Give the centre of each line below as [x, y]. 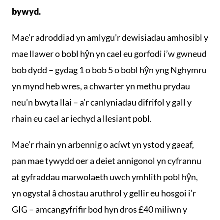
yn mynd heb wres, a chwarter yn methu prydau [101, 86]
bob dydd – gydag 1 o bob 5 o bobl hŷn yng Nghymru [109, 70]
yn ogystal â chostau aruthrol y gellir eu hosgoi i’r [104, 193]
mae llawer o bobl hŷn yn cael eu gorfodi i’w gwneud [109, 54]
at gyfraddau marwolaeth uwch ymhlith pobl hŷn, [105, 177]
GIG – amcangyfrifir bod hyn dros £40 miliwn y [99, 209]
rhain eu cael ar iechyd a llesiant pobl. [82, 118]
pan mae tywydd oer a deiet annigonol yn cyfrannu [107, 161]
